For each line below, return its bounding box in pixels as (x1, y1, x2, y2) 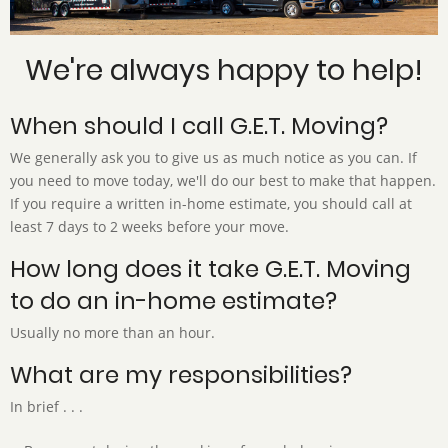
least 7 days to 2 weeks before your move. (10, 217, 293, 237)
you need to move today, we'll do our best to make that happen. (10, 171, 436, 191)
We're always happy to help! (25, 49, 423, 90)
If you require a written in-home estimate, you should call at (10, 194, 412, 214)
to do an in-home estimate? (10, 284, 337, 317)
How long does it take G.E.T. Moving (10, 252, 411, 285)
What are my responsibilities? (10, 358, 352, 391)
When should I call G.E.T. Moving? (10, 109, 388, 142)
